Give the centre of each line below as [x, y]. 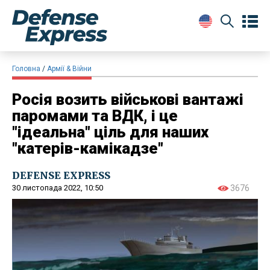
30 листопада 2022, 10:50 [58, 187]
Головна [26, 68]
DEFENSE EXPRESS [61, 175]
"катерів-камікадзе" [88, 148]
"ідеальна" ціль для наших [110, 132]
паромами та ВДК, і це [95, 115]
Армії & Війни [69, 68]
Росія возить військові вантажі [128, 99]
